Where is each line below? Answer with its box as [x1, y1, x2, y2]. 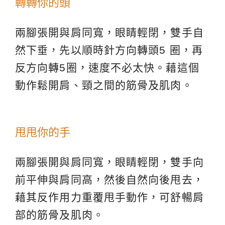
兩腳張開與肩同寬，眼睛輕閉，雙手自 [15, 26, 204, 38]
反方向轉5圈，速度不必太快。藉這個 [15, 61, 199, 73]
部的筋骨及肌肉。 [15, 208, 104, 220]
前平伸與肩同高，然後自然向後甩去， [15, 173, 204, 185]
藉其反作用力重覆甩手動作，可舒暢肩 [15, 191, 204, 203]
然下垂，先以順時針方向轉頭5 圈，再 [15, 44, 203, 56]
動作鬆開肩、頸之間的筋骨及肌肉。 [15, 79, 193, 91]
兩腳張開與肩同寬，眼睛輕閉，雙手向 [15, 156, 204, 168]
